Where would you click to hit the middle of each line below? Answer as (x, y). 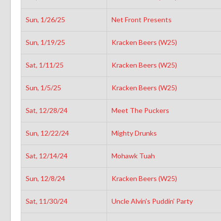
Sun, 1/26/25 (45, 19)
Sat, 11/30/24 (46, 201)
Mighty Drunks (135, 133)
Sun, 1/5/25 (43, 87)
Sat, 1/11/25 (44, 65)
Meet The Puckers (141, 110)
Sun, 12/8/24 (45, 178)
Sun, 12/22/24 (47, 133)
